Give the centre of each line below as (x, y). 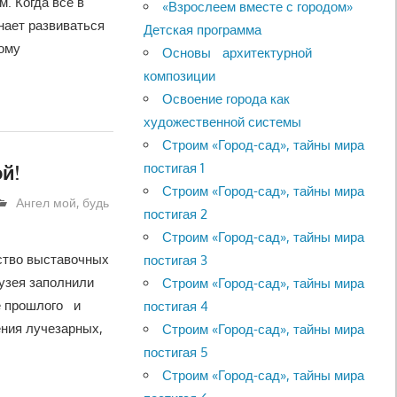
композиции (180, 75)
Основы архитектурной (237, 52)
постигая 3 (176, 260)
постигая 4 (176, 306)
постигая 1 (175, 167)
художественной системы (223, 121)
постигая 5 (176, 352)
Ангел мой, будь (63, 202)
